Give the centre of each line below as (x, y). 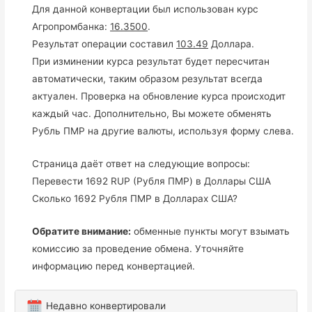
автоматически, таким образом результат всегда (148, 78)
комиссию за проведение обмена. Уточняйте (138, 248)
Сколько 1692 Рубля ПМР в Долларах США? (135, 198)
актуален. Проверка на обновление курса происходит (159, 96)
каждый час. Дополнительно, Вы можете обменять (152, 113)
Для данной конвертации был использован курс (146, 9)
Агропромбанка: (71, 26)
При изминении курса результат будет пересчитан (151, 61)
